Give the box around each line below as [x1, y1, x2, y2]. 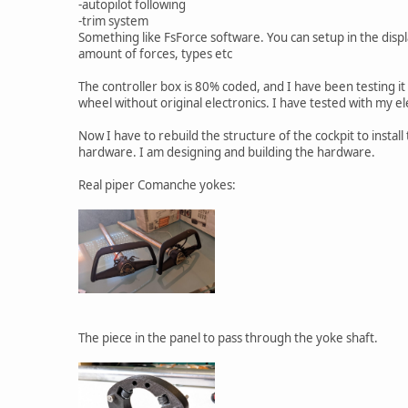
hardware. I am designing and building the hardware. [78, 143, 375, 160]
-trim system [78, 12, 148, 29]
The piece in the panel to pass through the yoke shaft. [78, 330, 378, 347]
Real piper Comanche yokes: [78, 176, 236, 193]
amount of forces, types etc [78, 45, 232, 62]
